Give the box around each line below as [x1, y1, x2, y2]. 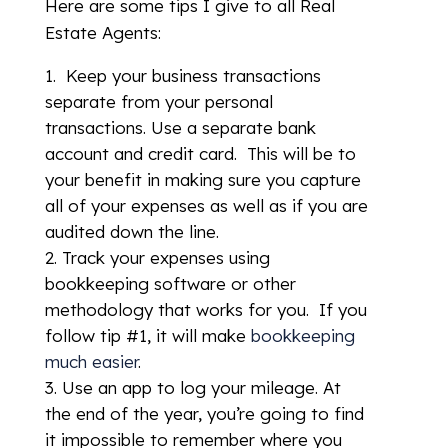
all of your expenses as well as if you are [44, 195, 368, 216]
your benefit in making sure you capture [44, 169, 361, 190]
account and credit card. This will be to [44, 143, 356, 164]
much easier [44, 351, 138, 372]
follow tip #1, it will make [44, 325, 251, 346]
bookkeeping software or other [44, 273, 296, 294]
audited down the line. [44, 221, 219, 242]
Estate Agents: [44, 22, 161, 43]
